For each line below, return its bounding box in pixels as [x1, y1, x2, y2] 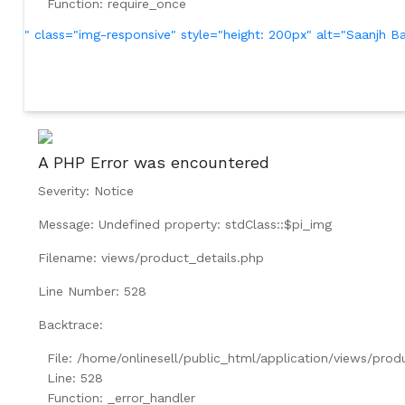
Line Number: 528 [37, 283, 146, 298]
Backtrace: [37, 316, 103, 332]
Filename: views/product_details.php [37, 250, 264, 265]
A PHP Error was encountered [37, 152, 269, 172]
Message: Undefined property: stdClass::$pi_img [37, 216, 332, 231]
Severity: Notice [37, 183, 134, 198]
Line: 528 [46, 370, 103, 385]
